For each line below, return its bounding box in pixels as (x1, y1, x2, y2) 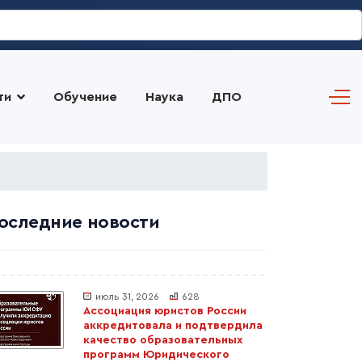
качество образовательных (83, 335, 242, 346)
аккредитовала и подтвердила (83, 320, 263, 331)
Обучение (53, 90, 117, 103)
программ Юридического (83, 349, 229, 360)
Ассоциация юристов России (83, 305, 246, 317)
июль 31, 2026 (95, 292, 159, 301)
